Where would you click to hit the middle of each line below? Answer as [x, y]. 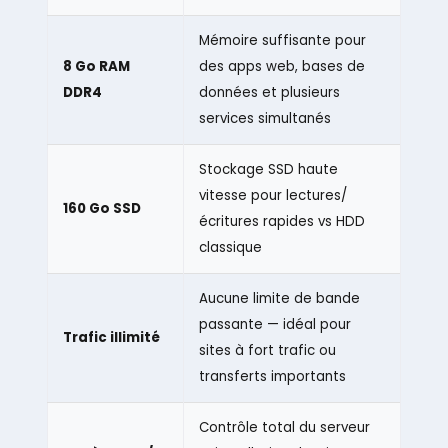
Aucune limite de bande [279, 299]
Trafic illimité [111, 338]
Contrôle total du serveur [284, 428]
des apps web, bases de [281, 67]
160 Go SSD [101, 209]
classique [230, 248]
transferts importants [272, 377]
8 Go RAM [96, 67]
